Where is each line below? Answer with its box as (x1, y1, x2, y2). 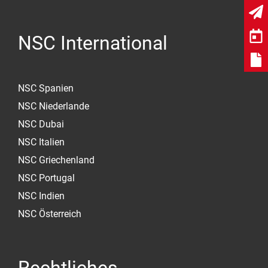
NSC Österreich (18, 208, 81, 220)
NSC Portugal (18, 172, 75, 184)
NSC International (18, 32, 167, 55)
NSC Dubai (18, 118, 64, 130)
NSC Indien (18, 190, 65, 202)
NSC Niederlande (18, 100, 89, 112)
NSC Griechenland (18, 154, 95, 166)
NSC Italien (18, 136, 65, 148)
